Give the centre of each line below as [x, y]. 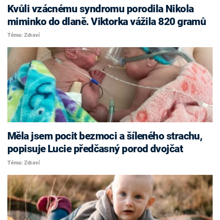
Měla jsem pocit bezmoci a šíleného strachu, [105, 136]
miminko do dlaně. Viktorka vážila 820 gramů [107, 21]
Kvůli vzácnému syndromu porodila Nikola [101, 9]
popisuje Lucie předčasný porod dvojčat [95, 149]
